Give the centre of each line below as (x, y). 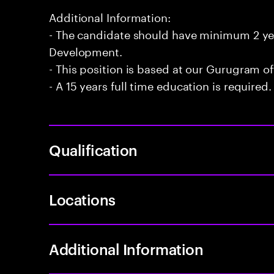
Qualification (93, 150)
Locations (82, 199)
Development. (86, 50)
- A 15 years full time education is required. (160, 84)
